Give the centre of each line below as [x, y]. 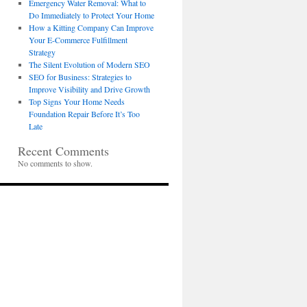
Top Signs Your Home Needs [76, 101]
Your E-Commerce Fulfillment [78, 40]
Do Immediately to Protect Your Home [91, 15]
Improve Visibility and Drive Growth [89, 89]
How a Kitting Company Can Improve [91, 27]
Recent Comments [63, 151]
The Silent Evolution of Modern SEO [89, 64]
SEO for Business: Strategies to [80, 77]
